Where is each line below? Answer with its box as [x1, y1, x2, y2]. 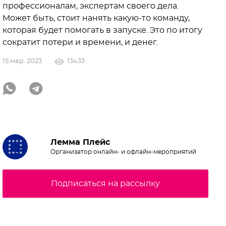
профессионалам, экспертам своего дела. [3, 2, 179, 11]
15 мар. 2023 [3, 58, 42, 65]
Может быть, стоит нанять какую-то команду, [3, 14, 190, 23]
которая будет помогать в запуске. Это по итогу [3, 26, 202, 35]
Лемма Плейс [50, 138, 110, 147]
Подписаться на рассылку [51, 180, 160, 188]
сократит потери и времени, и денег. [3, 38, 158, 47]
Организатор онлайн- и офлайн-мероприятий [50, 149, 196, 155]
